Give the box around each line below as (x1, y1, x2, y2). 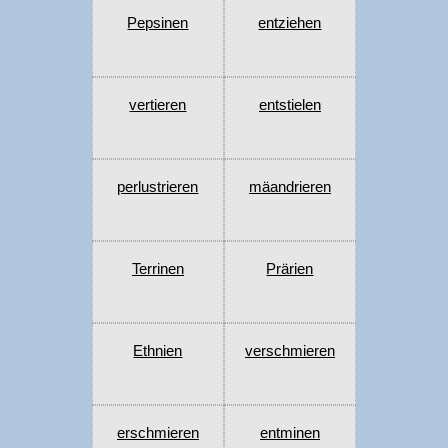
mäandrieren (248, 178, 331, 196)
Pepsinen (127, 14, 189, 32)
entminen (259, 424, 320, 442)
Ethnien (133, 342, 183, 360)
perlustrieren (117, 178, 199, 196)
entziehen (258, 14, 322, 32)
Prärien (266, 260, 314, 278)
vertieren (129, 96, 187, 114)
